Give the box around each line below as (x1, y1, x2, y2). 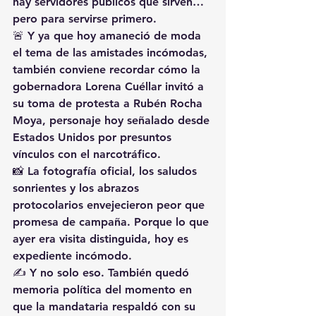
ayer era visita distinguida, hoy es (13, 231, 192, 245)
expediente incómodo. (13, 248, 132, 262)
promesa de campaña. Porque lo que (13, 214, 212, 229)
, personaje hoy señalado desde (42, 113, 213, 127)
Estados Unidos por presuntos (13, 130, 175, 144)
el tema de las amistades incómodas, (13, 45, 211, 59)
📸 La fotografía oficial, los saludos (13, 164, 200, 178)
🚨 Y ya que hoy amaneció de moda (13, 28, 205, 42)
